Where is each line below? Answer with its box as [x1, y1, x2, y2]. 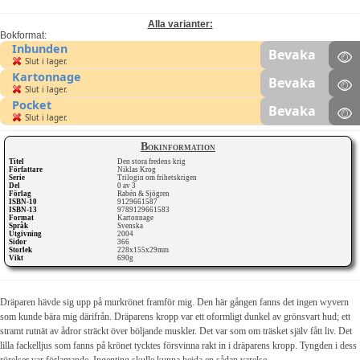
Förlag [9, 189, 31, 198]
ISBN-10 [9, 197, 37, 206]
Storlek [9, 245, 32, 254]
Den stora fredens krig [117, 157, 188, 166]
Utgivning [9, 229, 42, 238]
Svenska [117, 221, 145, 230]
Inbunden [12, 40, 67, 56]
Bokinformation [141, 140, 215, 153]
